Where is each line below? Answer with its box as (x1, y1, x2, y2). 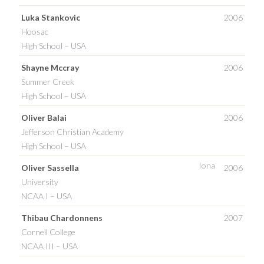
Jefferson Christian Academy (21, 126, 124, 137)
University (21, 176, 58, 187)
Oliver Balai (21, 112, 67, 123)
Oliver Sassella (21, 162, 79, 173)
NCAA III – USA (21, 240, 78, 251)
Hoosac (21, 26, 48, 37)
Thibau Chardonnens (21, 212, 103, 223)
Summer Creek (21, 76, 74, 87)
